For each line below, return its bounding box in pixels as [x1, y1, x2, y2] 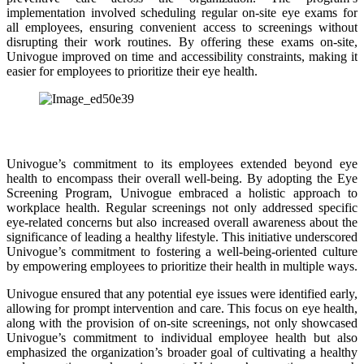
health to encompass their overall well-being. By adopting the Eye [6, 171, 357, 185]
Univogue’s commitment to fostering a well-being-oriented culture [6, 244, 357, 258]
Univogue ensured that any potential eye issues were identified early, [6, 286, 357, 301]
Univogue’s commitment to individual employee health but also [6, 330, 357, 344]
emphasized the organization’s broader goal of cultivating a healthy [6, 344, 357, 359]
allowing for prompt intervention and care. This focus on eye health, [6, 301, 357, 315]
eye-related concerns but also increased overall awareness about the [6, 214, 357, 229]
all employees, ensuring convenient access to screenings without [6, 19, 357, 34]
